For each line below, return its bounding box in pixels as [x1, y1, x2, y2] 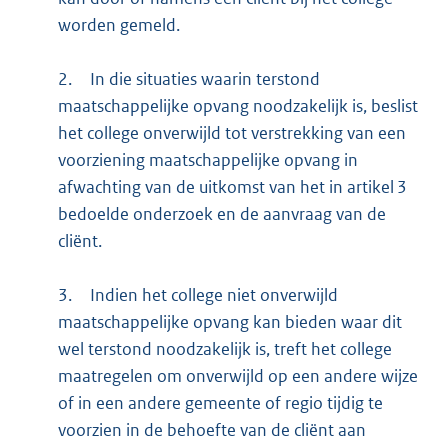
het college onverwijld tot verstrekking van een [57, 122, 406, 145]
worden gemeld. [57, 14, 180, 37]
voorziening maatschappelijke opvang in [57, 149, 358, 172]
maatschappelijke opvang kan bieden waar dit [57, 311, 402, 334]
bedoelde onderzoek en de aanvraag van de [57, 203, 386, 226]
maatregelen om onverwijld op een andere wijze [57, 365, 418, 388]
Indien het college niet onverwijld [89, 284, 338, 307]
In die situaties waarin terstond [89, 68, 320, 91]
